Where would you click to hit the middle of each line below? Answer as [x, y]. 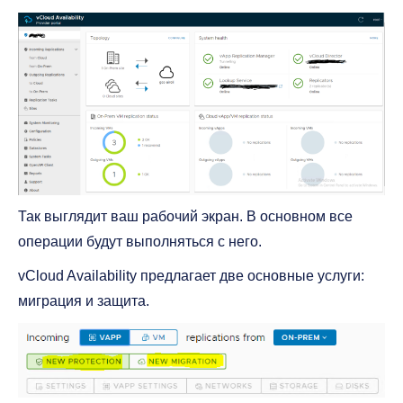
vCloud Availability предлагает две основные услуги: [191, 275]
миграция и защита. [84, 300]
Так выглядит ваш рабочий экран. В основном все [185, 216]
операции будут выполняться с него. [140, 241]
